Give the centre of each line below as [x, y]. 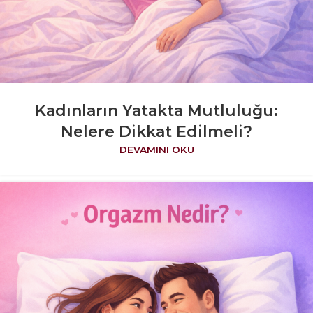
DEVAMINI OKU [156, 149]
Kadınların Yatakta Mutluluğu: [156, 110]
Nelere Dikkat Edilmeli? [156, 131]
